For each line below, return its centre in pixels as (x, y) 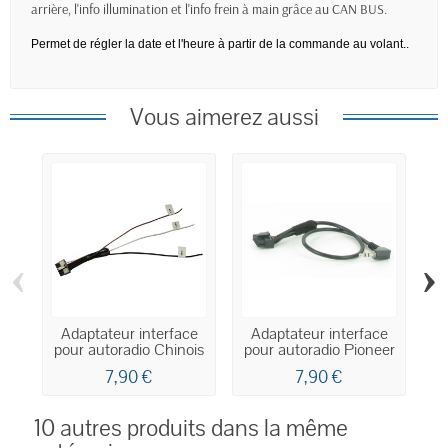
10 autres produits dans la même (191, 428)
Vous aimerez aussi (224, 117)
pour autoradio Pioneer (319, 350)
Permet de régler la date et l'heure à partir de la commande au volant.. (220, 44)
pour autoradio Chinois (129, 350)
